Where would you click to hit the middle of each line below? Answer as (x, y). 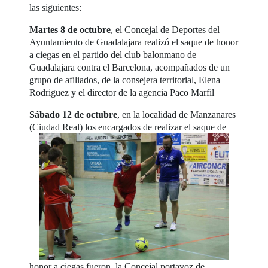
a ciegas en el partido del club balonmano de (113, 54)
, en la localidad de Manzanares (177, 114)
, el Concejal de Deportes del (165, 29)
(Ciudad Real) (57, 127)
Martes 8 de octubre (70, 29)
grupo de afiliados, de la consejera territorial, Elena (125, 80)
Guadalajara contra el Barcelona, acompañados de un (130, 67)
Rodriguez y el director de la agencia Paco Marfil (122, 92)
